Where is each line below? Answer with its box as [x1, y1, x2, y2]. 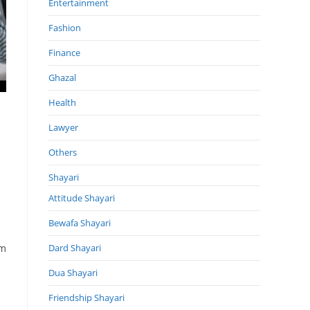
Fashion [48, 21, 81, 34]
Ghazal [48, 71, 76, 84]
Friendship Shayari [48, 291, 125, 304]
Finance [48, 46, 80, 59]
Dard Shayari [48, 241, 101, 254]
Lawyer [48, 120, 78, 134]
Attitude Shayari [48, 191, 115, 204]
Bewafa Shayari [48, 216, 111, 229]
